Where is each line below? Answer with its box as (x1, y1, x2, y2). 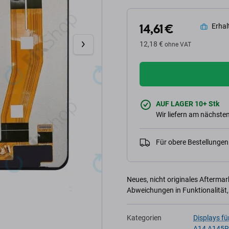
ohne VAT (165, 41, 191, 48)
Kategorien (127, 214, 162, 222)
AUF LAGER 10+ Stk (156, 100, 219, 108)
